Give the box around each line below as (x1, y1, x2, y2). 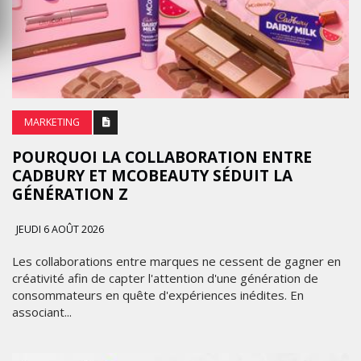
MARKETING (24, 114, 80, 129)
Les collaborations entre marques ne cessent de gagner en (12, 252, 341, 269)
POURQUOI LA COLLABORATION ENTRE (12, 146, 312, 168)
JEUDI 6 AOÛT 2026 (14, 222, 104, 236)
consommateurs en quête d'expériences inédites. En (12, 286, 304, 303)
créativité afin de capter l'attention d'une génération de (12, 269, 318, 286)
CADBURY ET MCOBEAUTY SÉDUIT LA (12, 164, 293, 186)
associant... (12, 303, 72, 320)
